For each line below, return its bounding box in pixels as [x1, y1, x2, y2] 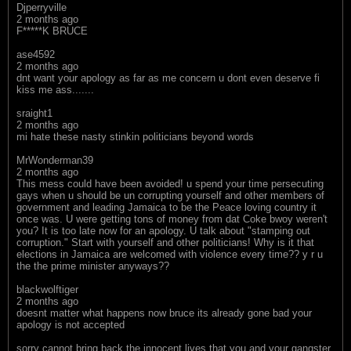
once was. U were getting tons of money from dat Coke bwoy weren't [16, 212, 327, 225]
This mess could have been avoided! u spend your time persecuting [16, 177, 324, 190]
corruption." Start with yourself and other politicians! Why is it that [16, 236, 314, 248]
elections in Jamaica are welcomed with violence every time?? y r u [16, 248, 323, 260]
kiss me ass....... [16, 83, 94, 96]
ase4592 [16, 48, 55, 60]
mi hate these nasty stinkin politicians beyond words [16, 130, 254, 143]
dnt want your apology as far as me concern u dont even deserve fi [16, 71, 320, 84]
